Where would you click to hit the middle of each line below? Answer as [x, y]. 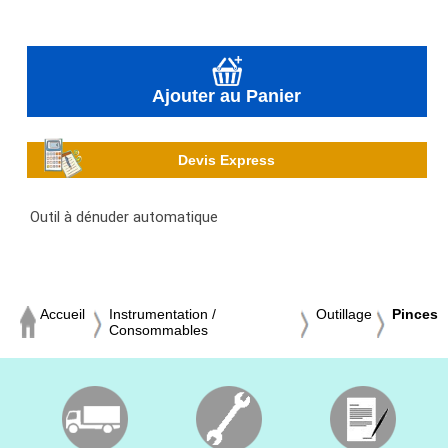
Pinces [415, 313]
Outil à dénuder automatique [124, 216]
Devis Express [227, 159]
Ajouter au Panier [227, 95]
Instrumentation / [162, 313]
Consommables [158, 329]
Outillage [344, 313]
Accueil [62, 313]
